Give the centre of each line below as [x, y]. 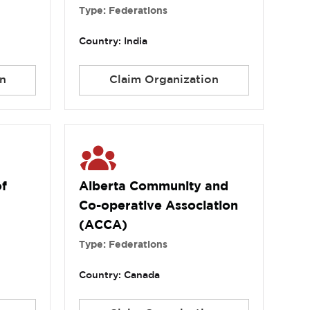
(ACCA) [103, 226]
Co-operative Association [159, 207]
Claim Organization [164, 80]
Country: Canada [120, 276]
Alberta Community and [154, 187]
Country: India [113, 42]
